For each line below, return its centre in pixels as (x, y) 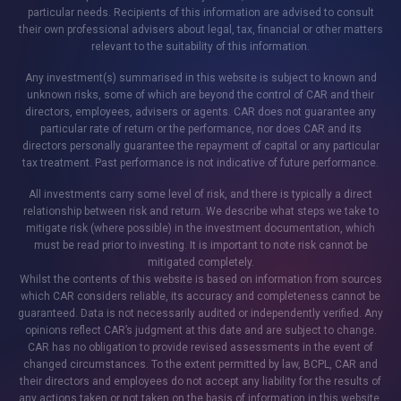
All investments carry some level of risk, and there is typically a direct (200, 195)
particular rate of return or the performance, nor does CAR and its (200, 129)
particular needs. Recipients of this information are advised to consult (200, 13)
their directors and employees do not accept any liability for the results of (200, 382)
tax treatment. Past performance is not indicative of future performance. (200, 163)
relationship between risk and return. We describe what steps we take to (200, 212)
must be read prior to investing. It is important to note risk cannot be (200, 246)
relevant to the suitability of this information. (200, 47)
